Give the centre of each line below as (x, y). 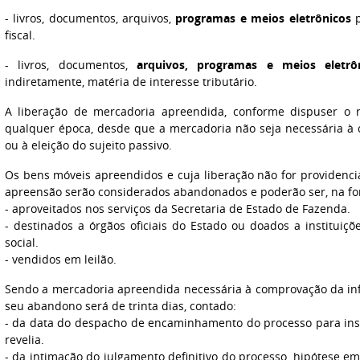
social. (21, 242)
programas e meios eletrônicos (263, 18)
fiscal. (20, 35)
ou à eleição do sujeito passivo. (88, 145)
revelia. (24, 340)
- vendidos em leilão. (60, 259)
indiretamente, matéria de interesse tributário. (131, 82)
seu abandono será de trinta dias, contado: (120, 306)
